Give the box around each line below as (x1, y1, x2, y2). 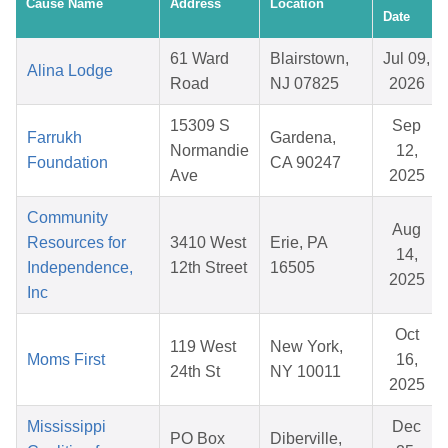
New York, (270, 338, 343, 356)
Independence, (27, 259, 133, 277)
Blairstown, (270, 50, 349, 68)
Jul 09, (383, 50, 430, 68)
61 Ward (170, 50, 229, 68)
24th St (170, 363, 220, 381)
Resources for (27, 234, 126, 252)
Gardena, (270, 129, 336, 147)
